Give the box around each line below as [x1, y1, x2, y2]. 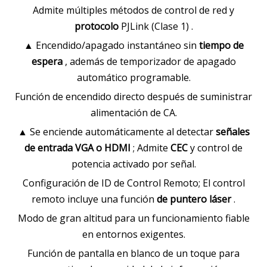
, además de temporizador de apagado [64, 55, 236, 68]
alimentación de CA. [90, 106, 177, 119]
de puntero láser [157, 193, 234, 206]
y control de [190, 141, 243, 154]
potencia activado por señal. [71, 157, 196, 170]
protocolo [74, 20, 121, 33]
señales [215, 125, 250, 138]
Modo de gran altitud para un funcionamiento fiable [17, 212, 250, 225]
